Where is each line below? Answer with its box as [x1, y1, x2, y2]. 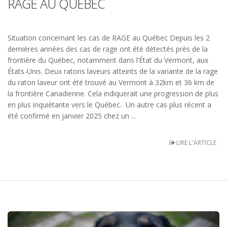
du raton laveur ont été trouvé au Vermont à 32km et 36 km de [8, 78, 214, 88]
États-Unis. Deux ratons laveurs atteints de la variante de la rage [8, 66, 218, 77]
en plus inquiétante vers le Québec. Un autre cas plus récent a [8, 100, 211, 110]
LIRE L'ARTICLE [175, 138, 216, 147]
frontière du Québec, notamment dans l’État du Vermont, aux [8, 55, 208, 65]
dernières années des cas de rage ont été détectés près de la [8, 44, 208, 54]
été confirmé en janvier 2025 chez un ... [8, 111, 136, 121]
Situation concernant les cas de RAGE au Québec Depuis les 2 [8, 33, 210, 43]
